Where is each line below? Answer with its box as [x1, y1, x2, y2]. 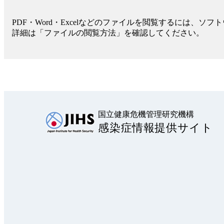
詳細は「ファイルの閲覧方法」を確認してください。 [12, 28, 204, 37]
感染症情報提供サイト [98, 121, 213, 134]
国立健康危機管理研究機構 [98, 110, 194, 119]
